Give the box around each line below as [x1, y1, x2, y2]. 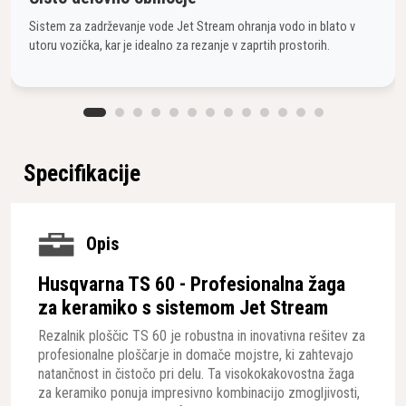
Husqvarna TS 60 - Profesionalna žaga [38, 271, 345, 295]
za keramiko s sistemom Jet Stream [38, 295, 328, 319]
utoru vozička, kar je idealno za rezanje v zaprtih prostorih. [29, 37, 330, 53]
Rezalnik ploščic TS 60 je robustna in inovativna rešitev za [38, 326, 365, 344]
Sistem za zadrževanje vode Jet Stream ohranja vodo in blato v [29, 18, 355, 34]
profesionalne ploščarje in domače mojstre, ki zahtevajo [38, 345, 353, 363]
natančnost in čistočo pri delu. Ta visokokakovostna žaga [38, 364, 354, 382]
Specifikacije [24, 159, 140, 187]
